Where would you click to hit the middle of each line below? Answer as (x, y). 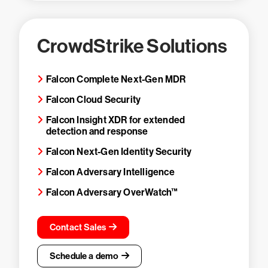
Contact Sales (78, 227)
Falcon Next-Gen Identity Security (119, 152)
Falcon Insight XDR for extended (116, 120)
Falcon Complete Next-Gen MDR (116, 79)
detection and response (97, 131)
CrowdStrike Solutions (133, 46)
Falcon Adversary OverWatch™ (112, 192)
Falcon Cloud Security (94, 100)
